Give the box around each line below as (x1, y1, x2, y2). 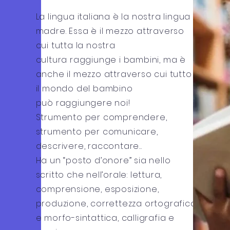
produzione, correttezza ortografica (35, 198, 197, 209)
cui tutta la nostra (35, 40, 116, 51)
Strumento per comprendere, (35, 111, 167, 123)
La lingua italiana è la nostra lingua (35, 11, 191, 23)
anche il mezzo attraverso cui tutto (35, 68, 192, 80)
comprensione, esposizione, (35, 183, 159, 195)
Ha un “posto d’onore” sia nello (35, 155, 171, 166)
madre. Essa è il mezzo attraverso (35, 25, 184, 37)
